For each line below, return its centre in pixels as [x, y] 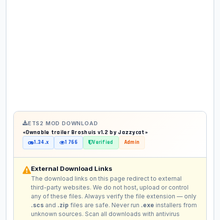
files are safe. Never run [105, 205]
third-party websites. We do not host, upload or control [110, 188]
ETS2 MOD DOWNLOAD [63, 124]
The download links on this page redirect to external [106, 179]
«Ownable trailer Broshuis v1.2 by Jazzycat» [85, 133]
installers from [176, 205]
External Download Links [72, 169]
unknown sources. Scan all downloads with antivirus [105, 214]
